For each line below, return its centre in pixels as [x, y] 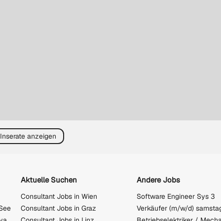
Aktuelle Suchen [49, 180]
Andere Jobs [158, 180]
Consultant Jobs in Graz [58, 208]
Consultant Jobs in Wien [59, 197]
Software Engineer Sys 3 [176, 197]
